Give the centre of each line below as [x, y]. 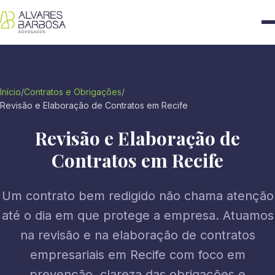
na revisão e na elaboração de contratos [137, 235]
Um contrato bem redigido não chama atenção [137, 196]
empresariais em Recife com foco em [137, 255]
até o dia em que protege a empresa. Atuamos [137, 215]
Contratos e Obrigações [73, 92]
